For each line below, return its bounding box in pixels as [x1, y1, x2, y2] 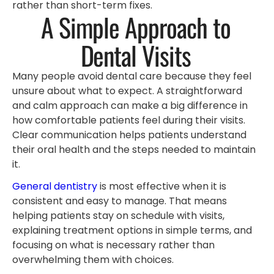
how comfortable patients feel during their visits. [12, 113, 245, 127]
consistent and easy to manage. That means [12, 194, 227, 209]
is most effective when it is [97, 179, 226, 194]
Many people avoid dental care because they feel [12, 68, 251, 83]
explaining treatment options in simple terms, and [12, 223, 252, 238]
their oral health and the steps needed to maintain [12, 142, 256, 157]
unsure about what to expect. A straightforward [12, 83, 242, 98]
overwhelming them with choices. [12, 253, 174, 267]
